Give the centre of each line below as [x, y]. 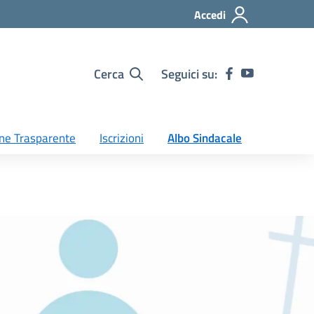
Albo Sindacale [205, 138]
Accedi [210, 15]
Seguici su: [189, 74]
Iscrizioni [122, 138]
